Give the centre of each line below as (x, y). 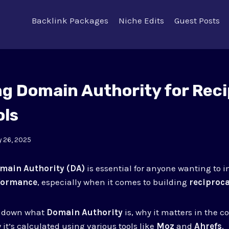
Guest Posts (197, 20)
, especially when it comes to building (113, 182)
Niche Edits (142, 20)
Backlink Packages (70, 20)
